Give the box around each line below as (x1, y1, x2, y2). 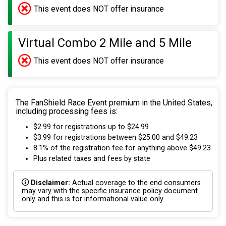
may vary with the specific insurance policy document (22, 187, 198, 196)
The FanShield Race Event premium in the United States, (16, 98, 212, 108)
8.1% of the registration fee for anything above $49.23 (33, 143, 211, 152)
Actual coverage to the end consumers (70, 179, 201, 188)
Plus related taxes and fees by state (33, 154, 150, 163)
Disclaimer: (31, 179, 70, 188)
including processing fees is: (16, 106, 118, 117)
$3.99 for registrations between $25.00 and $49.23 (33, 133, 198, 142)
